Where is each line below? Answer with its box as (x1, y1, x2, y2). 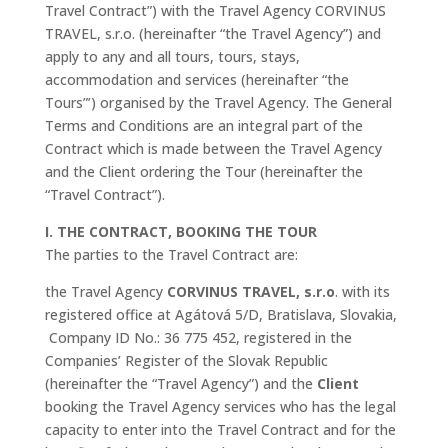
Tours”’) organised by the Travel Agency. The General (44, 93, 392, 112)
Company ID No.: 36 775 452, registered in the (44, 328, 352, 347)
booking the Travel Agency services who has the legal (44, 397, 396, 416)
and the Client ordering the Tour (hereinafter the (44, 162, 363, 181)
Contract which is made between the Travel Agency (44, 139, 382, 158)
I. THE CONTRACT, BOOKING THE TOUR (44, 222, 317, 241)
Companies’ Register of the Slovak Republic (44, 351, 328, 370)
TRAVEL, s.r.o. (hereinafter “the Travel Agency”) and (44, 24, 381, 43)
